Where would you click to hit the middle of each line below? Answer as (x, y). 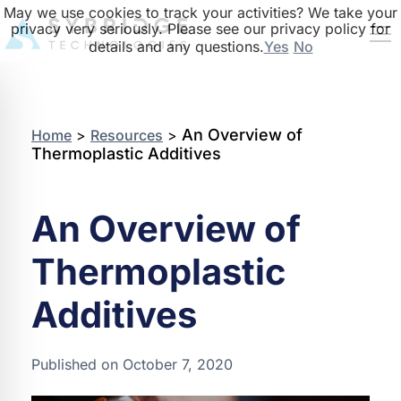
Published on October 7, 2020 (132, 364)
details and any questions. (176, 47)
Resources (127, 135)
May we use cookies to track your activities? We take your (200, 13)
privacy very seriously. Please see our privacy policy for (200, 29)
